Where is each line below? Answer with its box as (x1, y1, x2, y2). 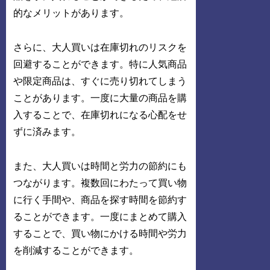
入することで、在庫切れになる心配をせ (13, 110, 187, 121)
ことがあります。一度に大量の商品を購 (13, 93, 187, 104)
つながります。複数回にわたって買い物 (13, 177, 187, 188)
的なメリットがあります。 (13, 8, 130, 19)
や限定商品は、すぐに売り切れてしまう (13, 76, 187, 87)
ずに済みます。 (13, 127, 81, 137)
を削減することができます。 (13, 245, 139, 256)
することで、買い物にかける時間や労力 (13, 228, 187, 239)
